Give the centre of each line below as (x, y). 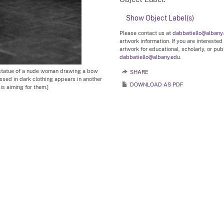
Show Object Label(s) (160, 18)
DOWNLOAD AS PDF (156, 84)
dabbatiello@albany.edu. (150, 57)
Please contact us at (146, 33)
